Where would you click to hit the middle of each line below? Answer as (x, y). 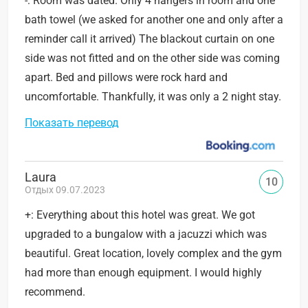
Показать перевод (72, 122)
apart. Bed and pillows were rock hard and (126, 77)
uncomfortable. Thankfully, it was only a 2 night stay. (153, 96)
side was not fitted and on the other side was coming (152, 58)
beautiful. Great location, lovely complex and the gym (153, 253)
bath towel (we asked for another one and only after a (154, 19)
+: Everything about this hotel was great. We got (140, 214)
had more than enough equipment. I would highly (143, 272)
